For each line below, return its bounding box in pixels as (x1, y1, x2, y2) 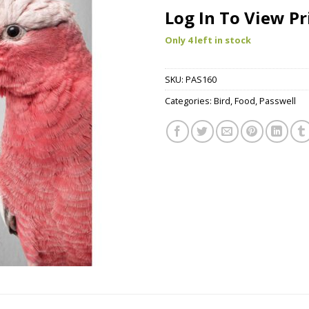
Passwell (259, 94, 296, 108)
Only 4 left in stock (165, 33, 251, 46)
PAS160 (186, 73, 217, 86)
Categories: (165, 94, 214, 108)
